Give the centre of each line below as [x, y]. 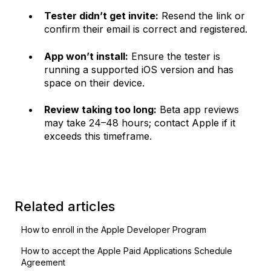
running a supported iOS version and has [139, 69]
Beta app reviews [198, 110]
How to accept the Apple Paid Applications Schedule [127, 250]
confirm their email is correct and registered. [146, 29]
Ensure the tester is [174, 56]
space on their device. [94, 83]
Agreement [44, 262]
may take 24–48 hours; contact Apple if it [140, 123]
